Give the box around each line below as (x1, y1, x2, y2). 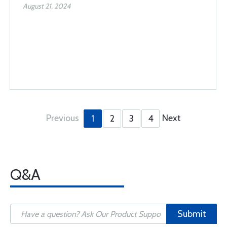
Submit (177, 208, 206, 219)
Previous (46, 112, 79, 124)
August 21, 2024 (23, 2, 70, 11)
